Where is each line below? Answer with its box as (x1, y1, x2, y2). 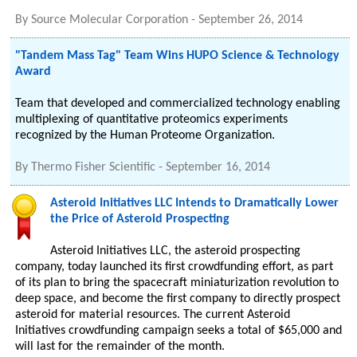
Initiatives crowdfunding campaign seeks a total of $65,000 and (15, 324, 343, 337)
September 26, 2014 (198, 14, 304, 26)
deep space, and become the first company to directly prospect (15, 292, 341, 305)
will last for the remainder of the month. (15, 340, 226, 353)
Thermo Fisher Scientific (31, 161, 156, 174)
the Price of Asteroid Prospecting (50, 213, 230, 226)
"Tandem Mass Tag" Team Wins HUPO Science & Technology (15, 49, 340, 62)
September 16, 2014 (166, 161, 271, 174)
